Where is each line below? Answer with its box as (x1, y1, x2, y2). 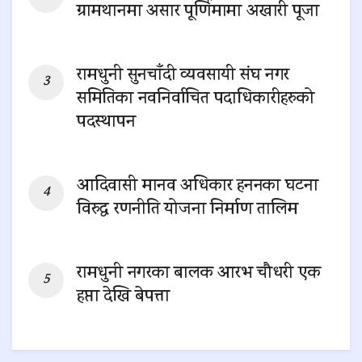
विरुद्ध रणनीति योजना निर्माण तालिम (77, 197, 298, 224)
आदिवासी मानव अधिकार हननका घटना (77, 174, 318, 200)
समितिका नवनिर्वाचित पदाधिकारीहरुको (77, 86, 314, 113)
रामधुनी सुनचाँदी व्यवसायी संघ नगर (77, 63, 290, 90)
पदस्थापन (77, 110, 136, 137)
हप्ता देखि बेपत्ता (77, 284, 170, 311)
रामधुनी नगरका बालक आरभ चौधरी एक (77, 261, 321, 288)
